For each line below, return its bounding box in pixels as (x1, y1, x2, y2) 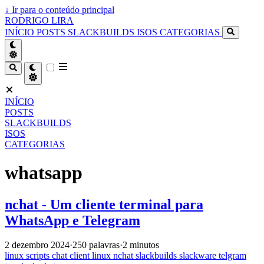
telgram (219, 250, 246, 261)
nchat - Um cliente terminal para (5, 196, 203, 212)
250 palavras (72, 240, 120, 250)
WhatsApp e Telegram (5, 212, 140, 228)
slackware (179, 250, 219, 261)
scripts (26, 250, 52, 261)
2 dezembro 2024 (5, 240, 70, 250)
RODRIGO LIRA (5, 15, 74, 25)
